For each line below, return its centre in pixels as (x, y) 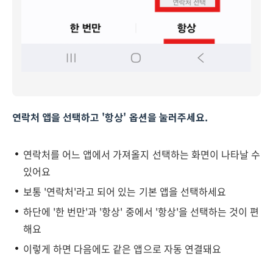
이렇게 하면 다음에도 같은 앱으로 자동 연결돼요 (122, 249)
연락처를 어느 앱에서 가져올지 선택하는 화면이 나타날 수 (142, 154)
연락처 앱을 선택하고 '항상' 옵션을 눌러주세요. (110, 117)
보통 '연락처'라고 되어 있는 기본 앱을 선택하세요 (125, 191)
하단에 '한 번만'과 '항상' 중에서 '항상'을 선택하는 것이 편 (141, 211)
